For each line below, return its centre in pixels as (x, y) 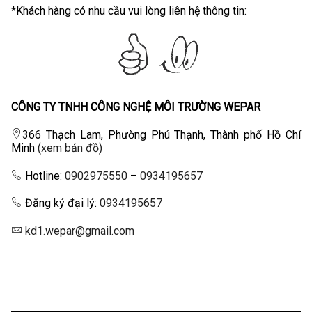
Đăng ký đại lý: (61, 203)
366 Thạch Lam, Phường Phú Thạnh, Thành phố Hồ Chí (162, 134)
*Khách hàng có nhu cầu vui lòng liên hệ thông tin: (129, 11)
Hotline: (44, 175)
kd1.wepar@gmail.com (80, 231)
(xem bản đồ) (70, 148)
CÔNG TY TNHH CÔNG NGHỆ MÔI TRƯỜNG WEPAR (136, 107)
